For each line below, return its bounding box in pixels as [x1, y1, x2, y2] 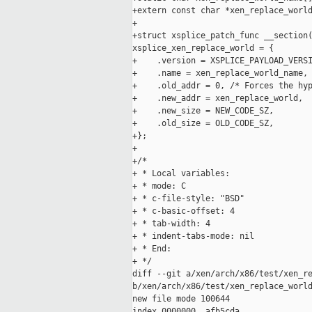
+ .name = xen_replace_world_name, [132, 68, 308, 79]
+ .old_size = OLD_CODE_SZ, [132, 118, 274, 129]
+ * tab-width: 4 [132, 219, 210, 229]
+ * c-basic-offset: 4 [132, 206, 235, 217]
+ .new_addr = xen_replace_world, [132, 93, 303, 104]
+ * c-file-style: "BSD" [132, 194, 244, 204]
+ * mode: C [132, 181, 186, 192]
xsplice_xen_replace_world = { [132, 43, 274, 54]
